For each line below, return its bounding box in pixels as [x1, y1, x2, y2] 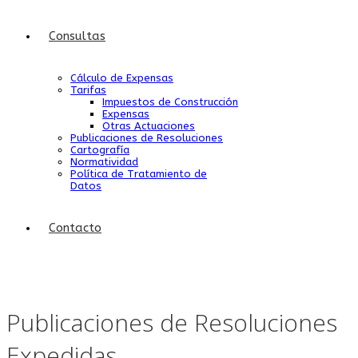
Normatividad [70, 156, 138, 168]
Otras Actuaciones [102, 120, 195, 132]
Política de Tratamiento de [70, 168, 207, 180]
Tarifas [70, 84, 106, 96]
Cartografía [70, 144, 129, 156]
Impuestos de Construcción [102, 96, 238, 108]
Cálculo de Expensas [70, 72, 173, 84]
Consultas [49, 29, 105, 43]
